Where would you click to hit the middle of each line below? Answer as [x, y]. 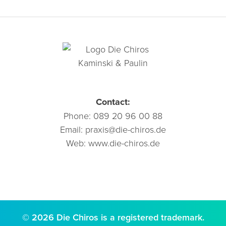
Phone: [78, 116]
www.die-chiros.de [124, 143]
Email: [72, 129]
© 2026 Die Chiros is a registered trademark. [113, 217]
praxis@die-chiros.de [125, 129]
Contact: [113, 102]
